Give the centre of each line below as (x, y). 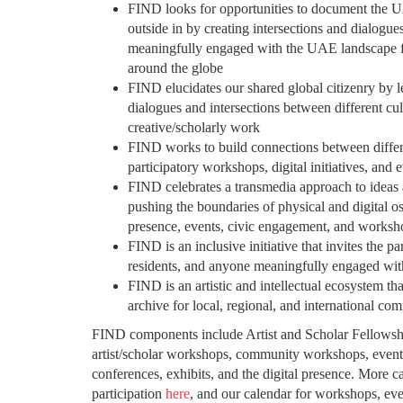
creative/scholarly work (194, 127)
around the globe (175, 68)
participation (129, 394)
